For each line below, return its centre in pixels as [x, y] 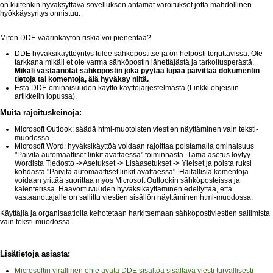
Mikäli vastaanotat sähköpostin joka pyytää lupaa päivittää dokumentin [137, 71]
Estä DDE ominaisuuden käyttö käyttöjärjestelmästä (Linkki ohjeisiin [127, 88]
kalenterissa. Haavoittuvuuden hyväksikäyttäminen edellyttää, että [123, 189]
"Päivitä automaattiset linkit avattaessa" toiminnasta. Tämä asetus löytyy [133, 155]
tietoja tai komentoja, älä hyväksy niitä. [82, 80]
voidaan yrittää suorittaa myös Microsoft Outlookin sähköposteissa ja [127, 181]
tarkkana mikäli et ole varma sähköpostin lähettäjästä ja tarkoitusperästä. [134, 62]
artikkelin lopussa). [46, 97]
